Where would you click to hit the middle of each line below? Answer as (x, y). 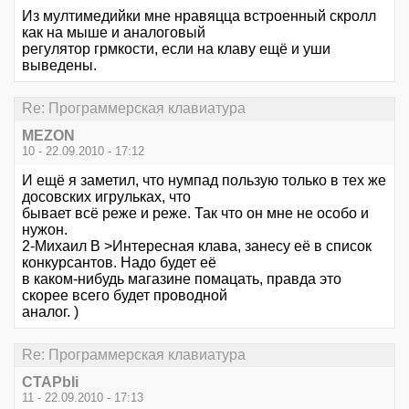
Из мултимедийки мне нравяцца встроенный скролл (199, 16)
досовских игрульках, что (106, 196)
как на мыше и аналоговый (114, 32)
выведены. (59, 65)
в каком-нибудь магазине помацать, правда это (182, 278)
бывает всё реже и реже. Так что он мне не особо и (195, 213)
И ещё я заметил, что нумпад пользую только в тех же (204, 180)
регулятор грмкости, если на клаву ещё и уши (176, 48)
